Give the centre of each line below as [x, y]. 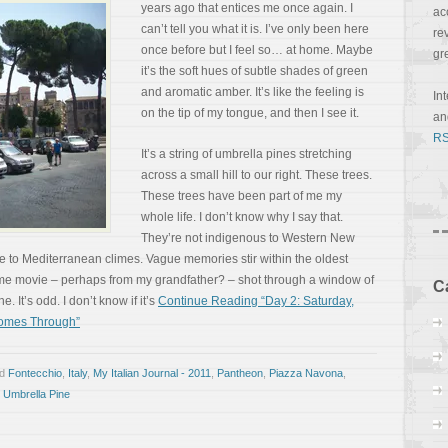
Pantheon [240, 373]
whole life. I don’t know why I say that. [242, 217]
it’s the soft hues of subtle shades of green [254, 71]
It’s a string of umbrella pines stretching [246, 154]
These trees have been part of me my [241, 196]
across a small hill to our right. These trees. [256, 175]
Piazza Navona [306, 373]
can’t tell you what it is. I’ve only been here [255, 29]
